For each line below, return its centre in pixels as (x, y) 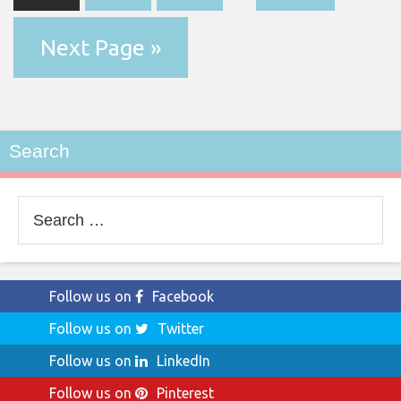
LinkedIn (183, 360)
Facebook (183, 296)
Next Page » (101, 47)
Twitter (181, 328)
